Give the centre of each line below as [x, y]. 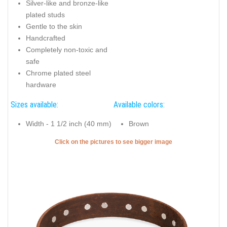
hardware [41, 85]
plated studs [45, 15]
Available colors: [139, 104]
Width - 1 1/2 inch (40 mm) [69, 124]
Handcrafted [46, 38]
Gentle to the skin [54, 27]
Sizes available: [34, 104]
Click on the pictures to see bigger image [113, 142]
